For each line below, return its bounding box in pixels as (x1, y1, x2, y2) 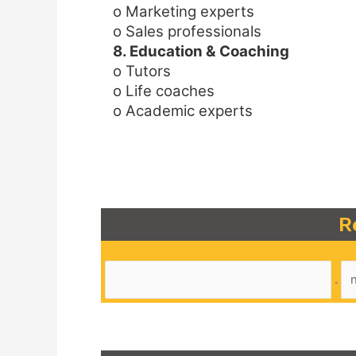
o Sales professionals (113, 21, 261, 41)
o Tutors (113, 61, 171, 80)
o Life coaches (113, 81, 215, 100)
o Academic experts (113, 101, 253, 120)
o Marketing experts (113, 2, 254, 21)
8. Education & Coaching (113, 41, 289, 60)
